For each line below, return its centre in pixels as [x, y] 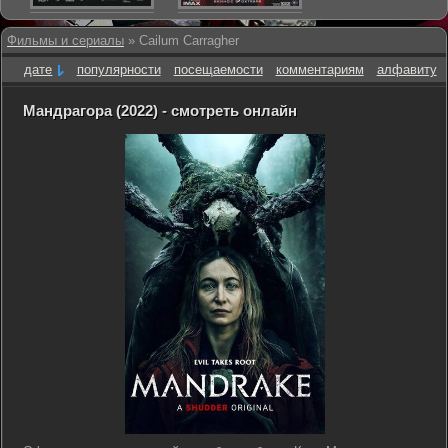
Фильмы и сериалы [65, 40]
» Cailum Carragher [181, 40]
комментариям [319, 69]
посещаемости [218, 69]
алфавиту [406, 69]
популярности [118, 69]
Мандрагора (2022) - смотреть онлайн [160, 110]
